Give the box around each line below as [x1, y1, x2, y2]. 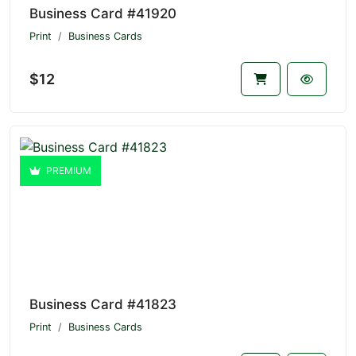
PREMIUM [44, 164, 91, 177]
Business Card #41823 [29, 296, 176, 313]
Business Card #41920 [29, 5, 176, 21]
